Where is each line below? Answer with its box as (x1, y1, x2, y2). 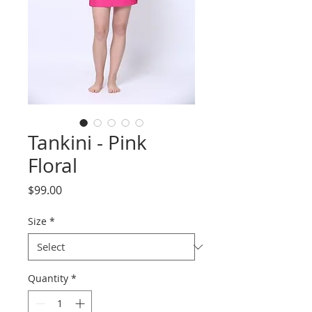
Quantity (28, 272, 68, 285)
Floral (28, 153, 77, 178)
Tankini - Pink (28, 130, 147, 155)
